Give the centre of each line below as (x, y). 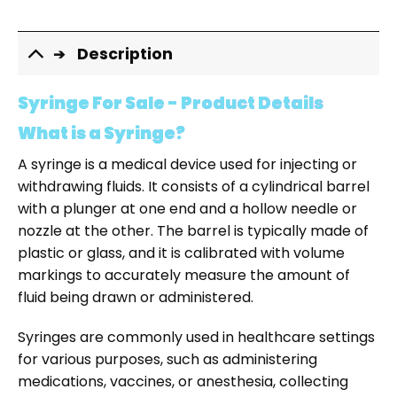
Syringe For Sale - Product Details (171, 104)
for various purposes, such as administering (167, 360)
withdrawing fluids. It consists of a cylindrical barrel (194, 186)
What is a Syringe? (101, 134)
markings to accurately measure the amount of (184, 275)
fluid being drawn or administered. (136, 297)
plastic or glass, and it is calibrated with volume (181, 253)
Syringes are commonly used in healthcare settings (196, 338)
